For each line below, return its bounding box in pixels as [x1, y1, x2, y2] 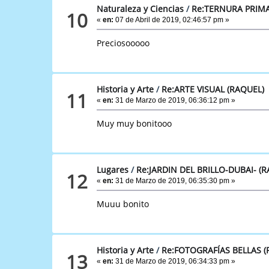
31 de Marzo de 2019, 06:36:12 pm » [113, 95, 236, 104]
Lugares [97, 163, 129, 175]
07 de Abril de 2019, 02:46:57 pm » [113, 15, 230, 24]
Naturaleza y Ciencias [97, 2, 184, 14]
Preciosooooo [97, 37, 150, 49]
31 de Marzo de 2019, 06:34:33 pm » [113, 256, 236, 265]
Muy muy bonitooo [97, 117, 172, 129]
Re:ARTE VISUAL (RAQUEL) [162, 83, 265, 95]
